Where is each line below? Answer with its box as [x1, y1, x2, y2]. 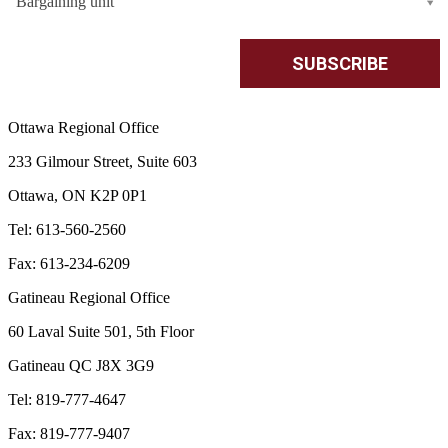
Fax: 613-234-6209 [8, 254, 130, 272]
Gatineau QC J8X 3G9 [8, 356, 154, 374]
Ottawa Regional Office [8, 118, 159, 136]
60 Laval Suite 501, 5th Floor [8, 322, 194, 340]
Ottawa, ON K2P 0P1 [8, 186, 147, 204]
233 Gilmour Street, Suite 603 [8, 152, 197, 170]
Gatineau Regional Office [8, 288, 170, 306]
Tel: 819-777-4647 [8, 390, 126, 408]
